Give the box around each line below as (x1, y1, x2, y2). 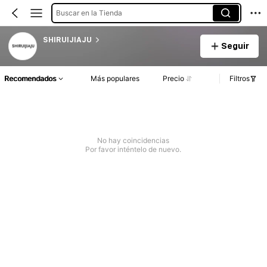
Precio (162, 74, 184, 83)
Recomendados (4, 74, 56, 83)
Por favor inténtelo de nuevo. (85, 145, 182, 154)
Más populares (91, 74, 140, 83)
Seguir (221, 41, 249, 51)
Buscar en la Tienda (55, 8, 122, 17)
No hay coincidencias (97, 136, 170, 145)
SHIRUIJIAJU (42, 35, 92, 44)
